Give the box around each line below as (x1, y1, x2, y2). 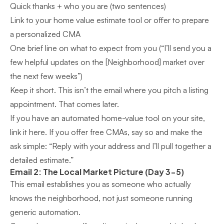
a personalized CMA (10, 29, 80, 39)
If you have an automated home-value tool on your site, (10, 113, 205, 123)
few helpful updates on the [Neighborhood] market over (10, 57, 204, 67)
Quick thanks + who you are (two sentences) (10, 1, 166, 11)
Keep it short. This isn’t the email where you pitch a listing (10, 85, 208, 95)
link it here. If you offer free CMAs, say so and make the (10, 127, 202, 137)
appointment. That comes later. (10, 99, 119, 109)
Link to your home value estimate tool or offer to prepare (10, 15, 209, 25)
